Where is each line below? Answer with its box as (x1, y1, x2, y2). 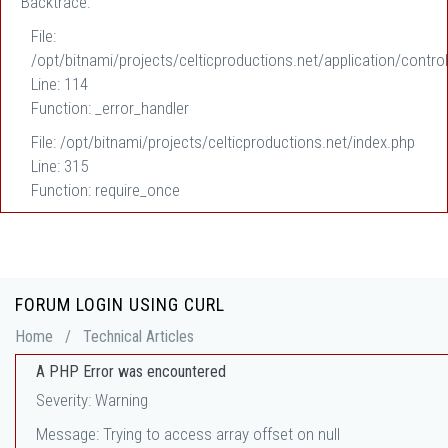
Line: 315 (31, 156, 88, 176)
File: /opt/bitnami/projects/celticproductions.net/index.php (31, 132, 415, 152)
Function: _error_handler (31, 98, 189, 118)
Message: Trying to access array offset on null (36, 424, 340, 444)
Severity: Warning (36, 390, 148, 410)
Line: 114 (31, 74, 88, 94)
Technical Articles (83, 327, 194, 346)
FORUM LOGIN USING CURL (15, 294, 225, 315)
